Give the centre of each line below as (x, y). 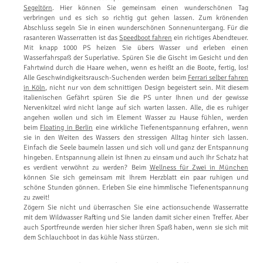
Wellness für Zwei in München (199, 167)
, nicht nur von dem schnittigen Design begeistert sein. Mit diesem (147, 87)
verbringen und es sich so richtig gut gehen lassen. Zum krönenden (136, 18)
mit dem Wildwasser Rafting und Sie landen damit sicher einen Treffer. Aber (136, 217)
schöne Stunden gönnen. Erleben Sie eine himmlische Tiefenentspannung (136, 187)
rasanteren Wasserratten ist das (71, 38)
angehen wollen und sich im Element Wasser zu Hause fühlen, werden (136, 117)
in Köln (34, 87)
